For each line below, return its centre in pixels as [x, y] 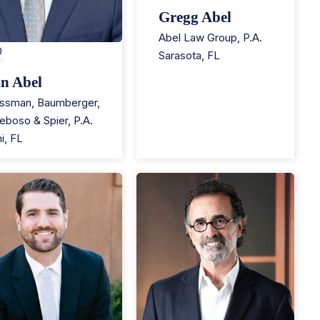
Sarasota [180, 55]
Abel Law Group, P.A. [210, 37]
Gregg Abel [195, 17]
